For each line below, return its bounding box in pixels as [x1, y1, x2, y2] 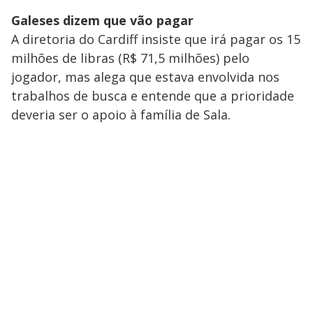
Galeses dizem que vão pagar [11, 12, 194, 29]
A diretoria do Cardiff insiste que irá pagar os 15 [11, 31, 300, 48]
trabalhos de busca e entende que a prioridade [11, 87, 294, 105]
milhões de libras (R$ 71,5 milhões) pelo [11, 50, 249, 67]
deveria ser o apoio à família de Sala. [11, 106, 231, 124]
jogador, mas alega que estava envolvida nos [11, 68, 279, 86]
